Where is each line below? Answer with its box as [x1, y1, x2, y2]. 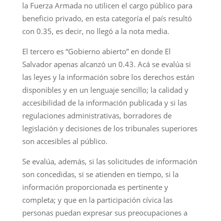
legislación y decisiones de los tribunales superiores [22, 123, 197, 133]
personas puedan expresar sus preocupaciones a [22, 207, 187, 218]
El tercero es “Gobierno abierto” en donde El [22, 46, 171, 56]
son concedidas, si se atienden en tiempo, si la [22, 169, 179, 179]
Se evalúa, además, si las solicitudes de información [22, 156, 197, 166]
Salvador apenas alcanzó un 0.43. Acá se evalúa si [22, 59, 191, 69]
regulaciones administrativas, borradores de [22, 110, 172, 120]
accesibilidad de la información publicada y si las [22, 97, 187, 108]
